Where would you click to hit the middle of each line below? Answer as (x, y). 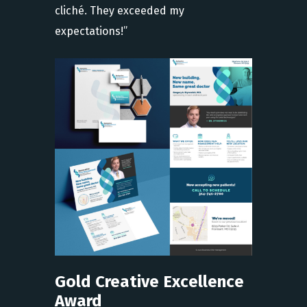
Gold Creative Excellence (149, 282)
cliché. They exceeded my (120, 11)
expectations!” (91, 32)
